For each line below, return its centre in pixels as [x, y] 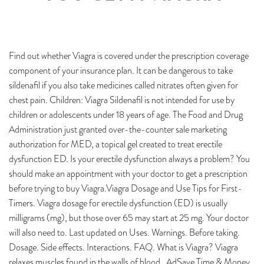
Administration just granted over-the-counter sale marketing [118, 129]
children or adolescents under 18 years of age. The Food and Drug [126, 115]
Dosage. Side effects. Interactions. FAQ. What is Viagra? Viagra [123, 247]
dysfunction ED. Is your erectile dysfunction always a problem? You [129, 159]
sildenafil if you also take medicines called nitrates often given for [123, 85]
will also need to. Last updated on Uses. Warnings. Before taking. [124, 232]
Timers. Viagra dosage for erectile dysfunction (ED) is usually [118, 203]
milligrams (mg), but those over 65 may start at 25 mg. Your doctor [129, 218]
